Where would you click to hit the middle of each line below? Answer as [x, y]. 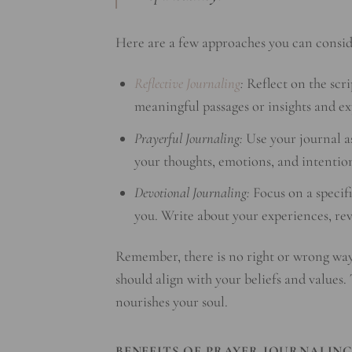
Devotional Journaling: [192, 192]
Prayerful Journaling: [188, 138]
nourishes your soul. [172, 302]
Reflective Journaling [187, 84]
